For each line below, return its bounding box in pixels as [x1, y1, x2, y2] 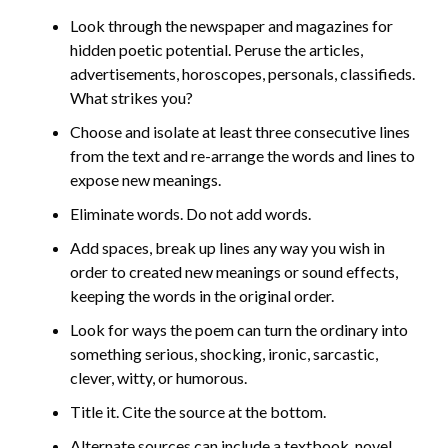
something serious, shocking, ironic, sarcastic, [70, 343, 378, 363]
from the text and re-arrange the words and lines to [70, 145, 415, 165]
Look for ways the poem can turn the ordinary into [70, 319, 408, 339]
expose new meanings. [70, 169, 221, 189]
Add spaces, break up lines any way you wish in [70, 237, 385, 257]
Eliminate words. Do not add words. [70, 203, 311, 223]
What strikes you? [70, 87, 193, 107]
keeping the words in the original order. [70, 285, 334, 305]
